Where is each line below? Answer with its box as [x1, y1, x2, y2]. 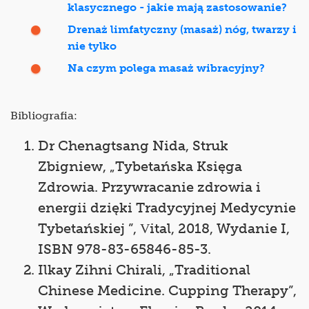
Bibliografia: [10, 109, 77, 123]
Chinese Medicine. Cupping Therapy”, [38, 282, 297, 299]
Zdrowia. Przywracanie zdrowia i [38, 179, 261, 196]
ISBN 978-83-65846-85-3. [38, 241, 211, 258]
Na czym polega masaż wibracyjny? [68, 61, 265, 75]
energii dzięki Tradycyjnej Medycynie [38, 199, 296, 217]
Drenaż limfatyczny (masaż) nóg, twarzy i [68, 23, 297, 37]
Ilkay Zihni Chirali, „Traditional [38, 261, 250, 279]
